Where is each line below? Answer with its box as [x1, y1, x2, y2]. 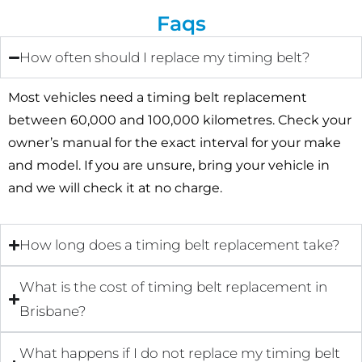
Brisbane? [19, 303, 87, 319]
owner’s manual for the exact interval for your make [8, 135, 341, 150]
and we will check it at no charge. [8, 180, 222, 196]
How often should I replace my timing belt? [19, 49, 311, 65]
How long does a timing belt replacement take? [19, 237, 341, 253]
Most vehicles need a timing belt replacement [8, 90, 307, 105]
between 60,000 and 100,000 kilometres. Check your [8, 112, 351, 128]
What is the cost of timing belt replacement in [19, 279, 328, 295]
